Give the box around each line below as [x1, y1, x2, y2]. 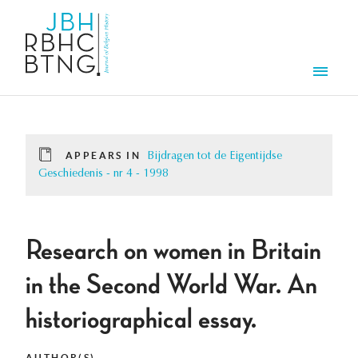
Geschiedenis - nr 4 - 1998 [38, 169, 169, 181]
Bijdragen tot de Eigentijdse [147, 151, 282, 163]
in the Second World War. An [26, 271, 317, 300]
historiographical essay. [26, 305, 257, 335]
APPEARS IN [66, 150, 141, 161]
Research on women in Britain [26, 237, 321, 266]
